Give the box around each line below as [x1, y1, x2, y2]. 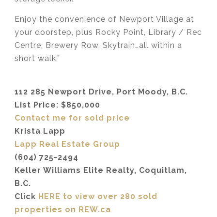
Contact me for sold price [15, 113, 130, 123]
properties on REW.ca [15, 204, 111, 214]
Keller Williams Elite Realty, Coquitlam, [15, 165, 187, 175]
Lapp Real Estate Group [15, 139, 120, 149]
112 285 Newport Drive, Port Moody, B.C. [15, 87, 188, 96]
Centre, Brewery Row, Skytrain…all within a [15, 40, 182, 50]
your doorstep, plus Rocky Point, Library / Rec [15, 27, 202, 37]
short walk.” [15, 53, 60, 63]
